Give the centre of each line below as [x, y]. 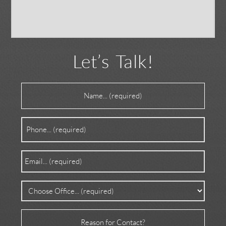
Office [33, 185]
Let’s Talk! [113, 61]
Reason [34, 214]
